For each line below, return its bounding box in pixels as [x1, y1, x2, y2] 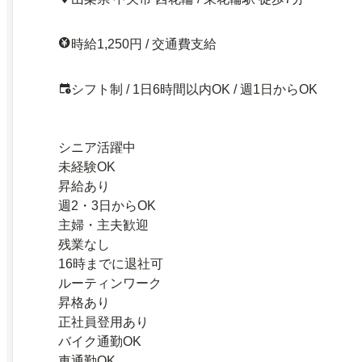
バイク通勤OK [58, 335, 141, 349]
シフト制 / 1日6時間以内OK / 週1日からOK [71, 82, 318, 97]
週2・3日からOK [58, 199, 156, 213]
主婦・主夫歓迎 [58, 218, 149, 233]
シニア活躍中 [58, 141, 136, 155]
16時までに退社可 [58, 257, 163, 271]
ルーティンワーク [58, 276, 162, 291]
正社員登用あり [58, 315, 149, 330]
